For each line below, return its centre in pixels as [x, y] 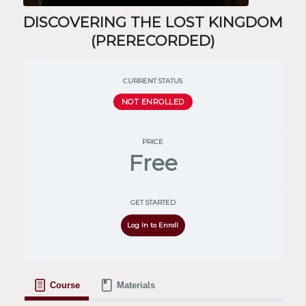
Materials [136, 286]
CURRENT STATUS [153, 81]
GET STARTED [153, 203]
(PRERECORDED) [153, 40]
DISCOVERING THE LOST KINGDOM [153, 22]
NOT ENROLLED [153, 101]
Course [65, 286]
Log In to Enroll [153, 225]
